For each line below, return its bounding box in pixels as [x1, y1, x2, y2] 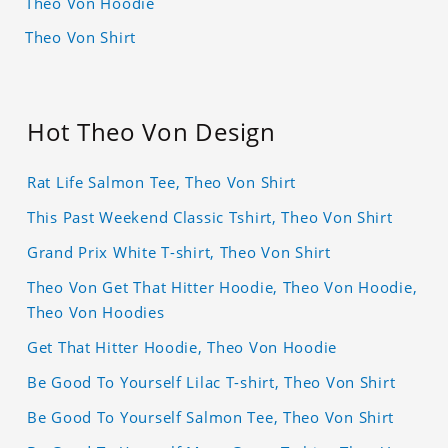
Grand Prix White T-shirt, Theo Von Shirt [27, 242, 331, 263]
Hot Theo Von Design [27, 115, 276, 149]
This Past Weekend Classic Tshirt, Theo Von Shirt [27, 207, 393, 228]
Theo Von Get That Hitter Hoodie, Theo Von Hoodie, [27, 277, 418, 298]
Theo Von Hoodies [27, 302, 165, 323]
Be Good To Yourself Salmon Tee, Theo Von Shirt [27, 407, 395, 428]
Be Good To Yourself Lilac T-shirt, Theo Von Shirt [27, 372, 396, 393]
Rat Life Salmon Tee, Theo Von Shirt [27, 172, 297, 193]
